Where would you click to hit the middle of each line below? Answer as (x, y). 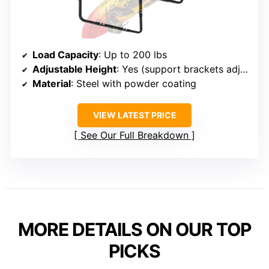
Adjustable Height (74, 69)
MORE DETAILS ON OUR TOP (134, 229)
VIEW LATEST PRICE (134, 115)
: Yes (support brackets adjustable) (178, 69)
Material (52, 83)
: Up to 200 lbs (133, 54)
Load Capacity (65, 54)
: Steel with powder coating (134, 83)
